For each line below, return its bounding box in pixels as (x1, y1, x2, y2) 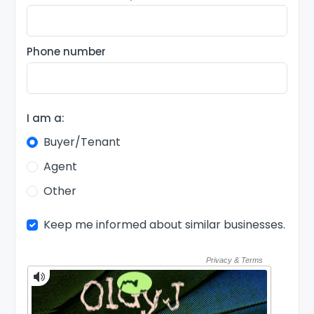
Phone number (27, 43, 107, 59)
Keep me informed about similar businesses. (43, 217, 286, 233)
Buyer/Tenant (43, 134, 121, 151)
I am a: (27, 110, 65, 125)
